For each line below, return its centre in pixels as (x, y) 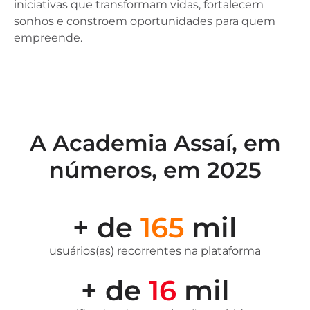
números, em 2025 (155, 170)
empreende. (48, 37)
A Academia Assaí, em (155, 143)
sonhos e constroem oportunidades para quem (145, 21)
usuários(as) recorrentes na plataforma (155, 250)
